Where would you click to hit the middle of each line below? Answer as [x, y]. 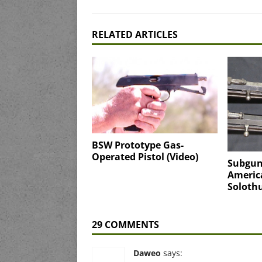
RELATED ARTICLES [135, 35]
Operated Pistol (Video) [145, 156]
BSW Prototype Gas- [138, 145]
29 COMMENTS [125, 224]
